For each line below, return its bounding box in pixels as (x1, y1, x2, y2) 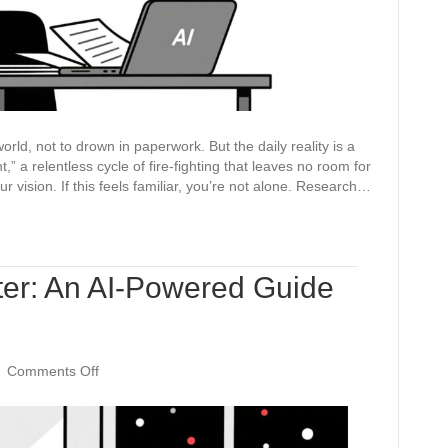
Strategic (127, 25, 183, 41)
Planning (127, 45, 182, 61)
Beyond (98, 381, 146, 398)
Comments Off (7, 362, 99, 379)
